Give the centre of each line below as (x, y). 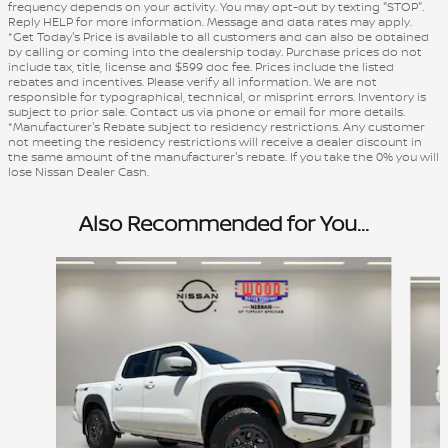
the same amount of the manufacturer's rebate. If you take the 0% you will (223, 157)
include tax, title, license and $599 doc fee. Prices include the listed (201, 67)
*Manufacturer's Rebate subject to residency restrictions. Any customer (216, 127)
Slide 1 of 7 (41, 267)
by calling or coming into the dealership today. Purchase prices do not (215, 52)
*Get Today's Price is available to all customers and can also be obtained (218, 37)
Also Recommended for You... (224, 224)
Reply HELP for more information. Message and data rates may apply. (210, 22)
